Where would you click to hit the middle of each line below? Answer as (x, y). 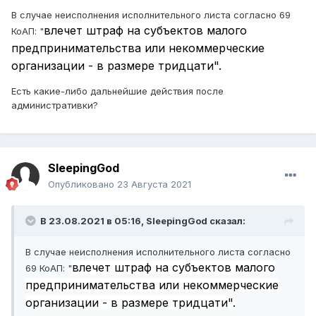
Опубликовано (83, 184)
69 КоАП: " (49, 268)
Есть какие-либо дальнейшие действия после (117, 91)
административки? (55, 105)
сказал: (226, 221)
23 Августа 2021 (154, 184)
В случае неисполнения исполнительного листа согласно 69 (151, 14)
